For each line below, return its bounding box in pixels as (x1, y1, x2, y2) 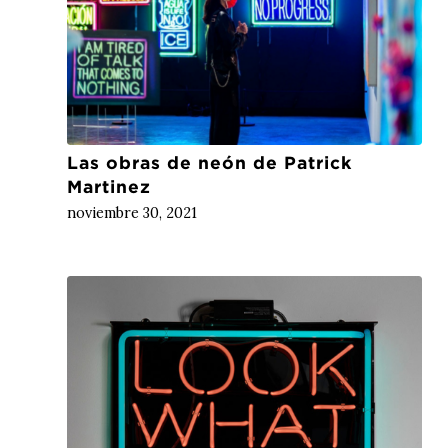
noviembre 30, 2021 (67, 204, 197, 223)
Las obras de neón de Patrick (67, 153, 352, 173)
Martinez (67, 177, 151, 197)
